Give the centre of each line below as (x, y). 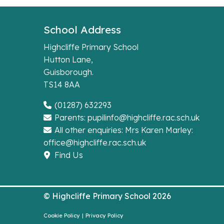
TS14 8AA (62, 84)
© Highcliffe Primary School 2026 (107, 196)
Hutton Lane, (68, 59)
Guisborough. (68, 72)
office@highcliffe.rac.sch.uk (95, 142)
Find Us (68, 155)
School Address (82, 29)
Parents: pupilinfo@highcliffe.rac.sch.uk (126, 117)
